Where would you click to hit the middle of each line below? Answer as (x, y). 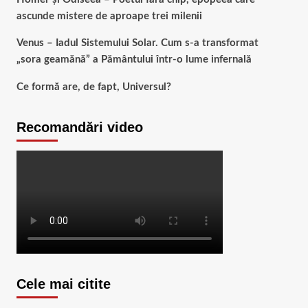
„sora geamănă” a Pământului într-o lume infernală (134, 59)
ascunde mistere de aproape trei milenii (109, 16)
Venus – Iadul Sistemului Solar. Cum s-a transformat (137, 43)
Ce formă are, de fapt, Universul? (93, 87)
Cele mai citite (63, 284)
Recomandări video (79, 127)
